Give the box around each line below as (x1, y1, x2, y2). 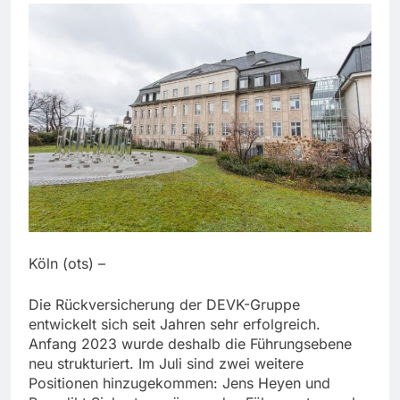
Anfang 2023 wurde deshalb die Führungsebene (29, 335, 352, 354)
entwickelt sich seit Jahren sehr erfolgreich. (29, 315, 321, 334)
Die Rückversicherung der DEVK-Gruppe (29, 296, 300, 314)
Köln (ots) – (29, 254, 105, 273)
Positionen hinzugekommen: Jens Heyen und (29, 374, 330, 393)
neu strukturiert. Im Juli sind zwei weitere (29, 354, 304, 373)
